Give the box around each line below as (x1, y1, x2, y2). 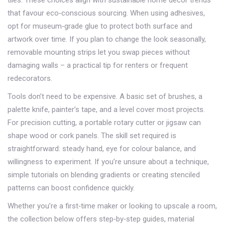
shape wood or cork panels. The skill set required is (8, 131, 176, 140)
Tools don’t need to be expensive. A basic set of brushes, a (8, 92, 202, 101)
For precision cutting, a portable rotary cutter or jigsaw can (8, 118, 201, 127)
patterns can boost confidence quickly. (8, 183, 135, 192)
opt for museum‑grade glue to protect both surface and (8, 22, 192, 31)
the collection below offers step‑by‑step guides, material (8, 214, 194, 223)
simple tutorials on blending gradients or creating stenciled (8, 170, 200, 179)
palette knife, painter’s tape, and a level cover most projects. (8, 105, 205, 114)
